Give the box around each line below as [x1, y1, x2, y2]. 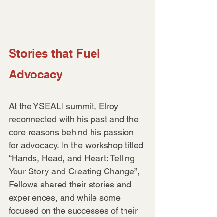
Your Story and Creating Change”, [9, 166, 142, 176]
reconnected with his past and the [9, 113, 141, 124]
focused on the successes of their [9, 205, 140, 216]
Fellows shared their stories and [9, 179, 134, 189]
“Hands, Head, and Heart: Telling [9, 153, 137, 163]
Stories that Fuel [9, 46, 104, 60]
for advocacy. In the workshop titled [9, 139, 146, 150]
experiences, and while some [9, 192, 123, 202]
